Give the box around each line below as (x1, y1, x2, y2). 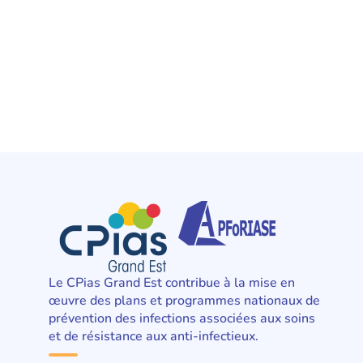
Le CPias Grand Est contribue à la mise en (49, 273, 295, 292)
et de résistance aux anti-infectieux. (49, 327, 258, 345)
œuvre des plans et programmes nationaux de (49, 291, 320, 310)
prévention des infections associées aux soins (49, 309, 315, 327)
